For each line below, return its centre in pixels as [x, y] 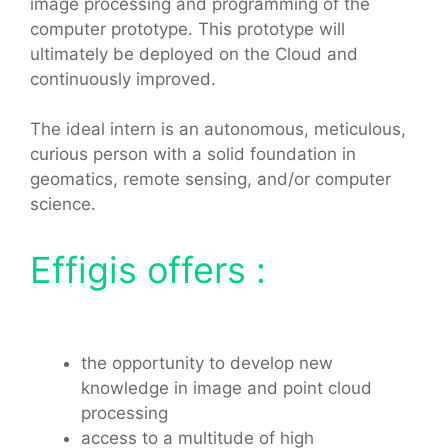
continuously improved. [123, 78]
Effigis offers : [148, 269]
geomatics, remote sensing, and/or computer [210, 179]
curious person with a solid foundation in [193, 154]
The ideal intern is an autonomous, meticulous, [218, 129]
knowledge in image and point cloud [226, 387]
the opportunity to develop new [207, 362]
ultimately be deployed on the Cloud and [194, 53]
